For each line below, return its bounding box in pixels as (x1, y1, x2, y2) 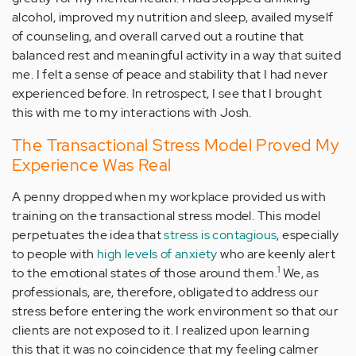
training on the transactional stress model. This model (12, 207, 321, 224)
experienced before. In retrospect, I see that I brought (12, 84, 322, 102)
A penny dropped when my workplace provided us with (12, 188, 326, 205)
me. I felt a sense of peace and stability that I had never (12, 65, 329, 83)
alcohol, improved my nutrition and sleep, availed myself (12, 8, 334, 25)
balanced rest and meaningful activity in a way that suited (12, 46, 342, 64)
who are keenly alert (217, 245, 336, 262)
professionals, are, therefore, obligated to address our (12, 283, 319, 300)
